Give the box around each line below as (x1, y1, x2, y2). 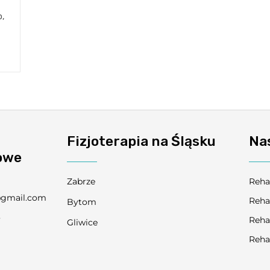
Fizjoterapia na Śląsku (67, 133, 216, 150)
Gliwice (67, 217, 98, 228)
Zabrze (67, 176, 96, 187)
